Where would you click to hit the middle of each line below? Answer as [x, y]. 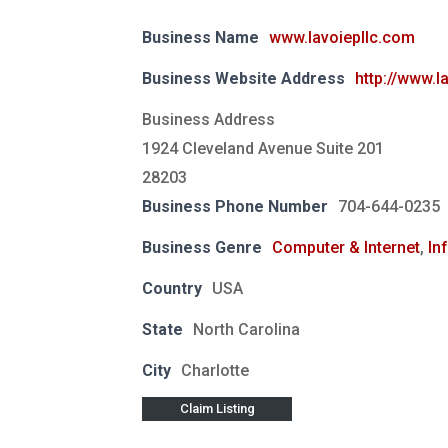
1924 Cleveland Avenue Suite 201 [263, 148]
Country [172, 288]
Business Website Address [243, 78]
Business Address [208, 119]
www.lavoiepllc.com [342, 37]
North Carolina [246, 329]
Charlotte [215, 370]
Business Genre [202, 247]
